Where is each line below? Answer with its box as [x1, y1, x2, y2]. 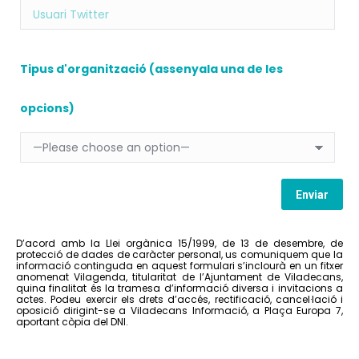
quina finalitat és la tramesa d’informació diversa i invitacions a [16, 280, 343, 295]
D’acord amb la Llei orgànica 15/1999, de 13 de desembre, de [16, 236, 343, 250]
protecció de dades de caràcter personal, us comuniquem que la [16, 247, 343, 261]
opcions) [20, 100, 75, 117]
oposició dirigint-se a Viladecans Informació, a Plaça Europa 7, [16, 303, 343, 317]
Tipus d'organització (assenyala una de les [20, 61, 284, 78]
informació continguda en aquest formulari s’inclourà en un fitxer [16, 258, 343, 272]
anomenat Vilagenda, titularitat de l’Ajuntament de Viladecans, [16, 269, 343, 284]
